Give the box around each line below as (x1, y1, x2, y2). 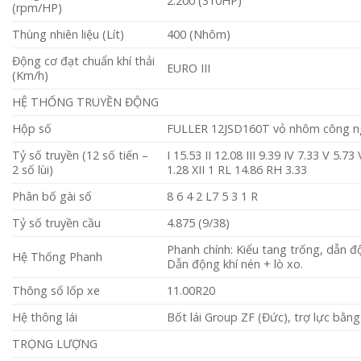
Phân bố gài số (12, 189, 92, 205)
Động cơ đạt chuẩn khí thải (12, 53, 155, 69)
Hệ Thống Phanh (12, 249, 102, 265)
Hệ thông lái (12, 309, 77, 326)
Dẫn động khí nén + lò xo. (167, 256, 304, 272)
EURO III (167, 60, 211, 77)
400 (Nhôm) (167, 27, 231, 43)
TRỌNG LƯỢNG (12, 336, 98, 352)
